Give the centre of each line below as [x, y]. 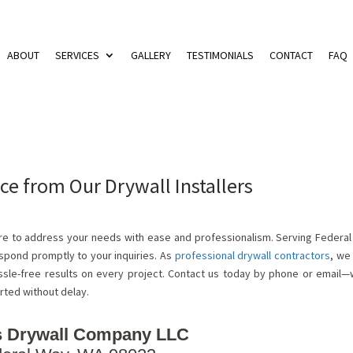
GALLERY [151, 55]
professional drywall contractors [252, 256]
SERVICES [77, 55]
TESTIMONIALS [220, 55]
